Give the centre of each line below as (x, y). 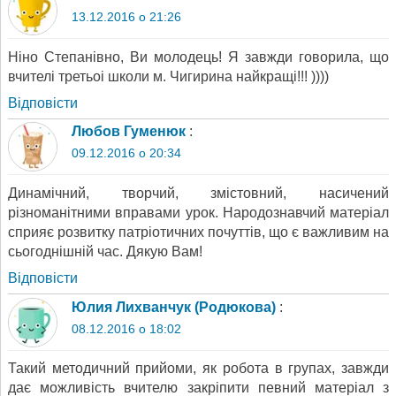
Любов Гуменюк (129, 132)
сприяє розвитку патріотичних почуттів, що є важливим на (198, 232)
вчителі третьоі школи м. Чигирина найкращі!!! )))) (168, 76)
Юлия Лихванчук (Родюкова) (174, 307)
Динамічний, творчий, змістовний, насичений (198, 194)
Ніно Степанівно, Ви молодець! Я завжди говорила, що (198, 57)
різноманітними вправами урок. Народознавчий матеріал (198, 213)
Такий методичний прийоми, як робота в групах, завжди (198, 369)
